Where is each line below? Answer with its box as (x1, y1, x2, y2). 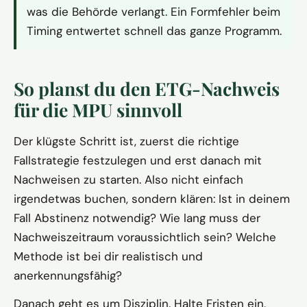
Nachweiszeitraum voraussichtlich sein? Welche (14, 230, 276, 245)
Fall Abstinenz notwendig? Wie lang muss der (14, 210, 260, 226)
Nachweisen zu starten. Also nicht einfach (14, 172, 243, 188)
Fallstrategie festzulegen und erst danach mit (14, 153, 262, 169)
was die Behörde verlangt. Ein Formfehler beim (27, 4, 280, 20)
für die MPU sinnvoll (14, 97, 182, 123)
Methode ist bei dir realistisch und (14, 249, 203, 265)
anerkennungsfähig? (14, 268, 122, 284)
